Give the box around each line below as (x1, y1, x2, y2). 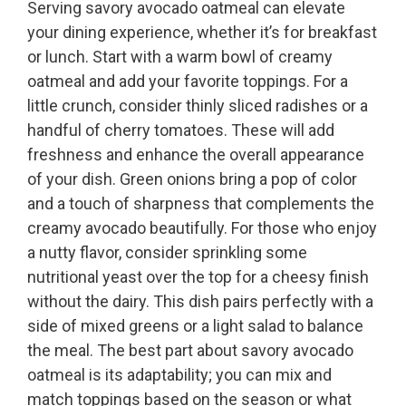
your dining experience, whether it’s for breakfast (27, 23, 377, 43)
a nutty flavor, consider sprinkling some (27, 243, 307, 263)
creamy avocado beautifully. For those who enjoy (27, 218, 377, 238)
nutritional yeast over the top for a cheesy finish (27, 267, 369, 287)
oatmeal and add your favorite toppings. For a (27, 72, 348, 92)
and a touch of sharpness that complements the (27, 194, 374, 214)
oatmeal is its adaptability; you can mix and (27, 365, 332, 385)
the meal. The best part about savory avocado (27, 341, 353, 361)
